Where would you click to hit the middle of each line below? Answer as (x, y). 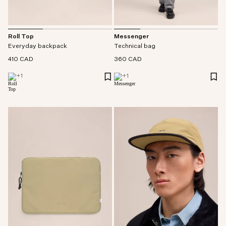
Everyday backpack (38, 47)
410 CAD (21, 60)
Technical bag (135, 46)
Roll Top (21, 37)
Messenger (131, 37)
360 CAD (128, 59)
